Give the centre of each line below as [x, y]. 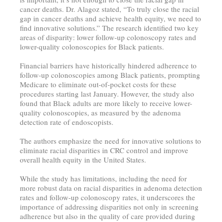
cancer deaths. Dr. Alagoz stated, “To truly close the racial [110, 9]
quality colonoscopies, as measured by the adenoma [100, 112]
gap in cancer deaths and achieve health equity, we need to [111, 18]
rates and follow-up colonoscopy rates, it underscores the [108, 197]
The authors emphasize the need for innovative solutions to [111, 140]
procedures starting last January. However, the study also [107, 93]
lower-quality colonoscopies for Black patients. [92, 46]
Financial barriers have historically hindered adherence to [108, 65]
